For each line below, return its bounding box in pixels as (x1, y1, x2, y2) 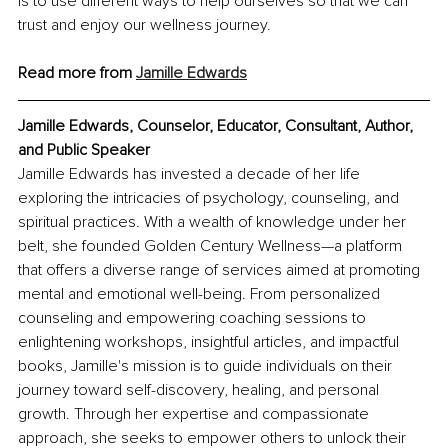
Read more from (18, 63, 136, 84)
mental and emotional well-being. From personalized (18, 284, 384, 305)
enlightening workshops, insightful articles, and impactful (18, 332, 403, 353)
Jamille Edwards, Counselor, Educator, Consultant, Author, (18, 116, 417, 137)
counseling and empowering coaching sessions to (18, 308, 370, 329)
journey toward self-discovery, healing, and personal (18, 380, 383, 401)
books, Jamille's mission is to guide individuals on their (18, 356, 396, 377)
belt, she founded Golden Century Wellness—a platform (18, 236, 406, 257)
